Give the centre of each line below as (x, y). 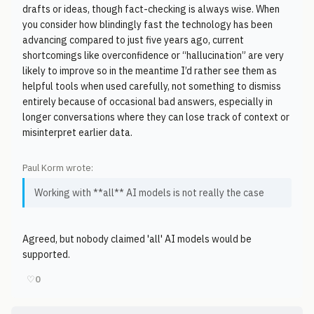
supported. (46, 254)
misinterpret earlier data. (77, 132)
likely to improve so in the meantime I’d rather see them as (150, 71)
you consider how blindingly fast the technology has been (148, 25)
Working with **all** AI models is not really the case (149, 193)
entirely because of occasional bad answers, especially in (148, 102)
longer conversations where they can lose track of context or (156, 117)
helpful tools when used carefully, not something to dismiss (152, 86)
